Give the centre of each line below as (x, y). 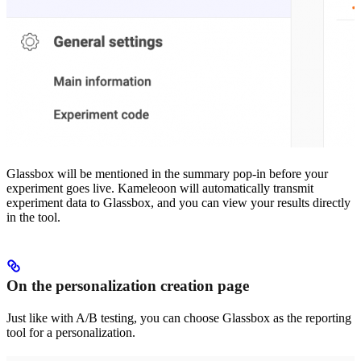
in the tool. (33, 217)
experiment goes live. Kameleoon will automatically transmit (160, 188)
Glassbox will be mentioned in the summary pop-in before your (167, 173)
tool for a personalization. (71, 332)
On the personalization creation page (128, 285)
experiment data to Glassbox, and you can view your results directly (178, 202)
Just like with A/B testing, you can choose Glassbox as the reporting (179, 317)
